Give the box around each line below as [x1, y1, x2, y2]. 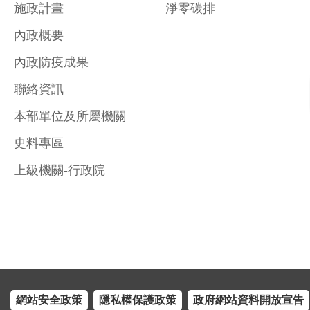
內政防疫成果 [14, 55, 89, 69]
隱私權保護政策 [99, 293, 176, 306]
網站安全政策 [16, 293, 82, 306]
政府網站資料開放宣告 [193, 293, 304, 306]
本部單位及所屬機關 [14, 109, 126, 123]
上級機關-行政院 [14, 163, 105, 177]
